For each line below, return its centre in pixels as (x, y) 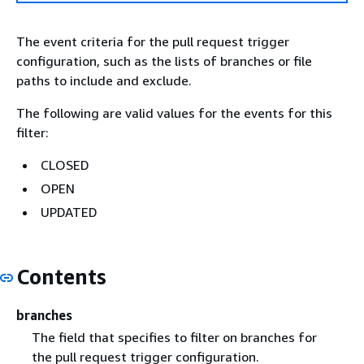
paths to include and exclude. (104, 80)
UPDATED (69, 212)
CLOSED (65, 165)
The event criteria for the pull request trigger (153, 41)
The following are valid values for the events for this (174, 113)
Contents (61, 277)
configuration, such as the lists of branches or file (164, 61)
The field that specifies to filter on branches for (174, 337)
